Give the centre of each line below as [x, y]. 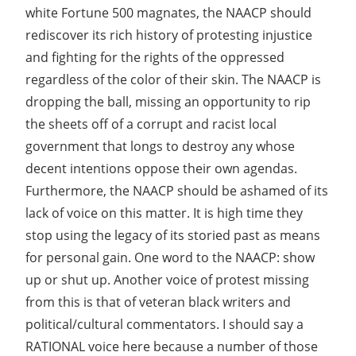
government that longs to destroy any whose [160, 146]
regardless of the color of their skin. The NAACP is [173, 79]
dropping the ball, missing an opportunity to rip [168, 101]
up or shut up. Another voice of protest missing [167, 279]
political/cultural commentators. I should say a [164, 324]
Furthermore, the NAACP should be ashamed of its [177, 190]
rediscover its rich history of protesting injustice [169, 35]
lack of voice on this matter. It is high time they [164, 213]
